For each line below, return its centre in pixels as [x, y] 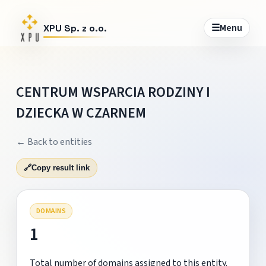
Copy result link [60, 167]
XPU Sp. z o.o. [75, 28]
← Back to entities [54, 142]
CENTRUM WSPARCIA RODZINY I [113, 92]
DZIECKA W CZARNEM [81, 113]
